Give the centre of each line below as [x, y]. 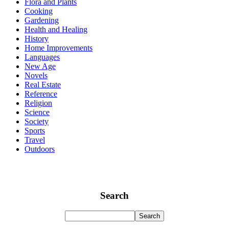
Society [37, 121]
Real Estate [43, 85]
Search [114, 195]
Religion [38, 103]
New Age [40, 66]
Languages [42, 57]
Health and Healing [56, 29]
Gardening [42, 20]
